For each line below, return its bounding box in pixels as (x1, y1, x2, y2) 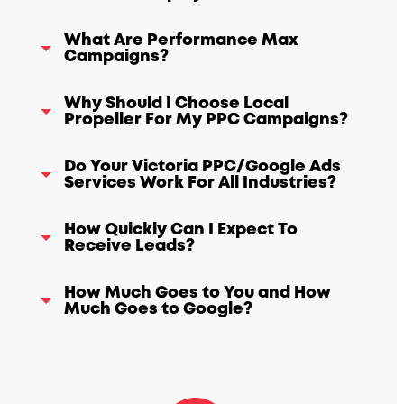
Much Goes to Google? (64, 298, 253, 321)
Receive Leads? (64, 234, 196, 258)
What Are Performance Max (64, 29, 298, 52)
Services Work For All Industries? (64, 171, 337, 195)
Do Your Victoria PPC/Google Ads (64, 155, 342, 179)
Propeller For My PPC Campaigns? (64, 108, 349, 132)
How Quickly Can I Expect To (64, 218, 298, 242)
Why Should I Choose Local (64, 92, 289, 115)
